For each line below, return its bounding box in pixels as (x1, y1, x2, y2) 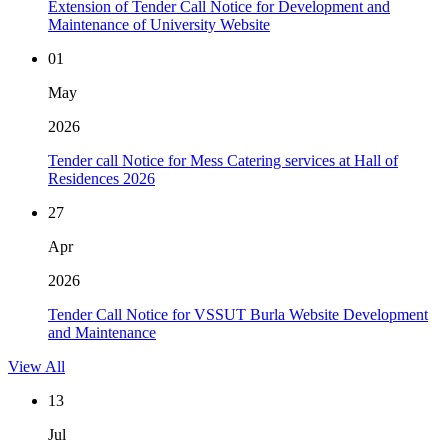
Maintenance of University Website (48, 16, 270, 34)
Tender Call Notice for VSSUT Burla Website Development (48, 306, 428, 324)
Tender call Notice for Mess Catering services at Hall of (48, 152, 398, 170)
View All (8, 358, 65, 376)
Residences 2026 (48, 170, 155, 188)
